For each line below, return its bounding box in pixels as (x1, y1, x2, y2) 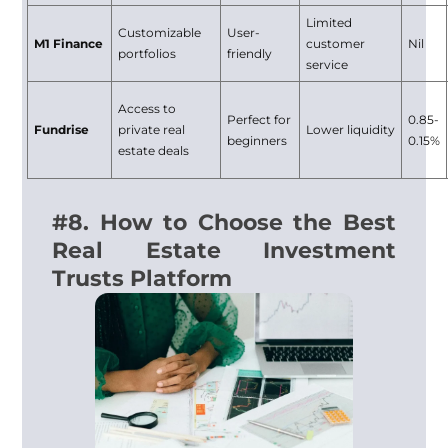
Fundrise (34, 122, 90, 137)
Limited (306, 15, 353, 30)
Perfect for (227, 112, 292, 127)
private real (118, 122, 186, 137)
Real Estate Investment (52, 237, 396, 264)
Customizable (118, 25, 202, 40)
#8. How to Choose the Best (52, 209, 396, 236)
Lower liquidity (306, 122, 396, 137)
